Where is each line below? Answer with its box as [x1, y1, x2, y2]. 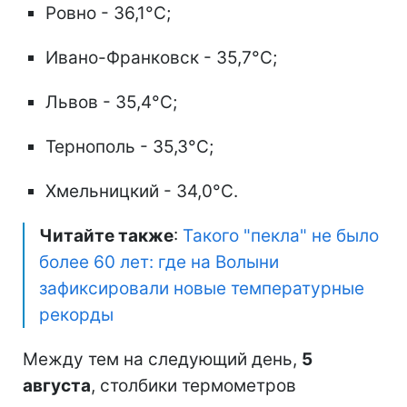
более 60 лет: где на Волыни [39, 251, 279, 273]
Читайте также [39, 224, 174, 246]
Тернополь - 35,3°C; [45, 135, 213, 157]
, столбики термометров [91, 374, 296, 396]
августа [23, 374, 91, 396]
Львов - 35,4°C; [45, 91, 177, 113]
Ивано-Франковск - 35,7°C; [45, 46, 277, 68]
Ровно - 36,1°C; [45, 2, 171, 24]
